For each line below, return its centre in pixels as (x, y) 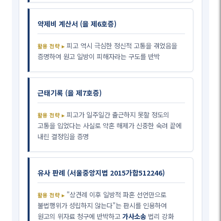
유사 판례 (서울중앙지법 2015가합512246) (101, 173)
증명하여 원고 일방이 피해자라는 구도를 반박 (99, 56)
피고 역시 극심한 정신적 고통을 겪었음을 (122, 46)
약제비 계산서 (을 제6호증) (77, 24)
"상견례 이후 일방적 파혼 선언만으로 (116, 195)
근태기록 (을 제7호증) (70, 93)
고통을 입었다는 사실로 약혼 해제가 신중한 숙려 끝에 (110, 126)
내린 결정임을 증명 (63, 136)
